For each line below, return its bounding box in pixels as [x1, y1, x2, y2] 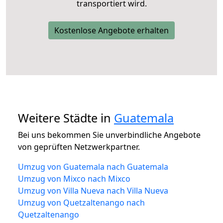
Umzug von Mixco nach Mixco [18, 173, 130, 184]
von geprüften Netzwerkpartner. [18, 141, 140, 152]
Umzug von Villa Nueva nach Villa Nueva [18, 185, 168, 196]
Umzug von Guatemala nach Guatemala [18, 161, 168, 172]
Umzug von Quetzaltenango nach [18, 197, 145, 208]
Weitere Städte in [18, 110, 114, 126]
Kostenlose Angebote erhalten [54, 24, 169, 36]
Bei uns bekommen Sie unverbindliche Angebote [18, 129, 201, 140]
